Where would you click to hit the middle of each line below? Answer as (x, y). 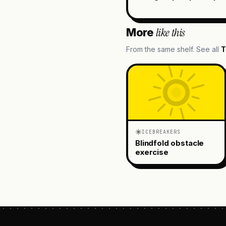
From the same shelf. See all (173, 49)
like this (170, 32)
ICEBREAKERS (161, 132)
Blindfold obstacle (170, 143)
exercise (152, 152)
